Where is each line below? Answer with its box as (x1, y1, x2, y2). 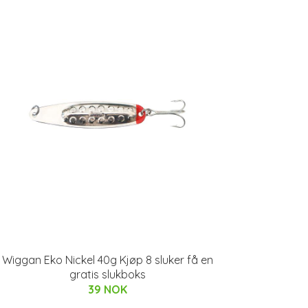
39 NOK (87, 283, 127, 296)
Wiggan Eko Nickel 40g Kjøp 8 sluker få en (1, 253, 213, 267)
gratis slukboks (69, 267, 146, 281)
